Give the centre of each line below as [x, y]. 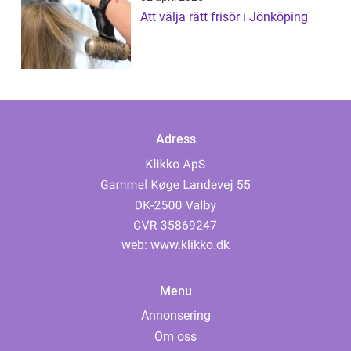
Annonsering [175, 315]
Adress [175, 139]
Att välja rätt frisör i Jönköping [224, 17]
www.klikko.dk [190, 245]
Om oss [175, 337]
